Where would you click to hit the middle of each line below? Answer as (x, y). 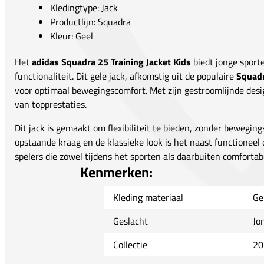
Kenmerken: (116, 172)
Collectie (130, 244)
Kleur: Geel (72, 36)
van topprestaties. (51, 104)
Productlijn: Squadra (90, 22)
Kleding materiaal (148, 197)
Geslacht (130, 221)
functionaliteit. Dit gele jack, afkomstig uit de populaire (126, 76)
